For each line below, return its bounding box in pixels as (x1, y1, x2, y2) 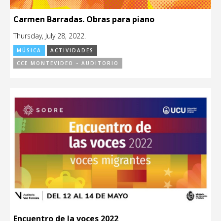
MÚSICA (17, 46, 41, 54)
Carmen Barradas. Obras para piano (13, 13, 154, 25)
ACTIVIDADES (50, 46, 94, 54)
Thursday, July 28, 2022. (13, 31, 86, 40)
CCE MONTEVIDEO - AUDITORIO (17, 59, 119, 67)
